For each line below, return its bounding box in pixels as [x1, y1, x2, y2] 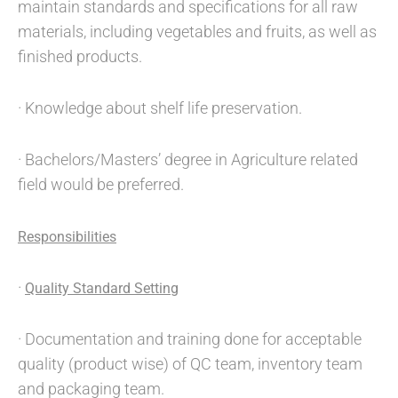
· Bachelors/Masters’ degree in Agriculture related [18, 150, 358, 169]
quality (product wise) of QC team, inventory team [18, 354, 362, 373]
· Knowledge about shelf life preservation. [18, 99, 302, 117]
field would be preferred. [18, 175, 184, 194]
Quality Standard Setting [25, 280, 179, 297]
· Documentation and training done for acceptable [18, 330, 362, 348]
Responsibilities [18, 228, 116, 245]
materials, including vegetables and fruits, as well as [18, 22, 377, 41]
